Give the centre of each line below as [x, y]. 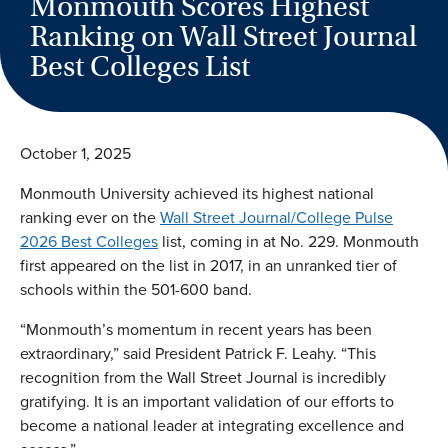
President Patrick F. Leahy [244, 353]
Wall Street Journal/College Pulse [276, 217]
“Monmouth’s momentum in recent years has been [196, 329]
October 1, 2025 [75, 153]
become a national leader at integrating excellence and [212, 425]
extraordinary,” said [87, 353]
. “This [354, 353]
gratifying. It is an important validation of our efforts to [207, 401]
